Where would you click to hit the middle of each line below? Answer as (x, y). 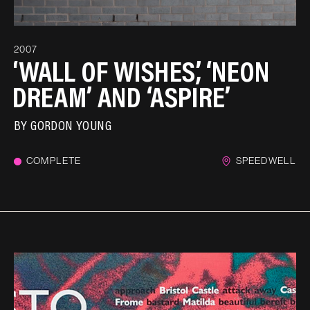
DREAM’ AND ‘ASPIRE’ (121, 96)
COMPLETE (54, 161)
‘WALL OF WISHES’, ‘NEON (141, 70)
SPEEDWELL (266, 161)
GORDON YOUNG (71, 125)
